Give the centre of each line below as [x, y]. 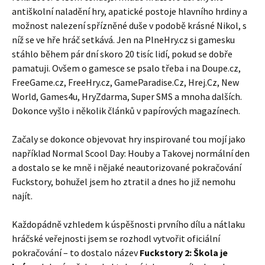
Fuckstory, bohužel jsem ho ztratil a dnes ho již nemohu [124, 182]
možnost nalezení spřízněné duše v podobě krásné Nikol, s [129, 25]
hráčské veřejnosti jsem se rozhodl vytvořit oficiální [116, 238]
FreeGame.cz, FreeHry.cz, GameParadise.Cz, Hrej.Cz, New [125, 82]
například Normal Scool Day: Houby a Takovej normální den [131, 153]
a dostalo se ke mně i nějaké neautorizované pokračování [127, 167]
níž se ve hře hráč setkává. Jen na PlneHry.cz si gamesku [123, 40]
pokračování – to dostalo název [76, 253]
